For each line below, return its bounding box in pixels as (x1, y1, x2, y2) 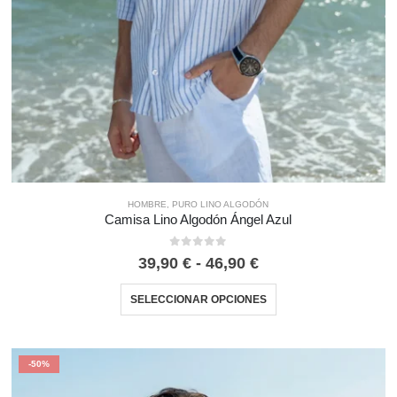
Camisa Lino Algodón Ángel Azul (105, 213, 292, 228)
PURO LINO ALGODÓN (172, 199, 269, 210)
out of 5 (177, 250, 242, 261)
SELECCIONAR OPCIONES (129, 293, 267, 307)
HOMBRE (128, 199, 167, 210)
